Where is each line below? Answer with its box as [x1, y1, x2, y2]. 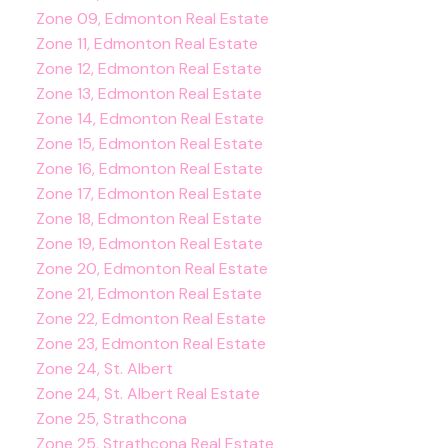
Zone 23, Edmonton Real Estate [35, 332, 266, 354]
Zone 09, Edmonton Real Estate [35, 7, 269, 29]
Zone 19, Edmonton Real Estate [35, 232, 263, 254]
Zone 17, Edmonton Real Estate [35, 182, 262, 204]
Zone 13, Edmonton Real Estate [35, 82, 262, 104]
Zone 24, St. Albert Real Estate [35, 382, 260, 404]
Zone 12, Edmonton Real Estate [35, 57, 262, 79]
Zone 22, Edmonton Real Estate [35, 307, 266, 329]
